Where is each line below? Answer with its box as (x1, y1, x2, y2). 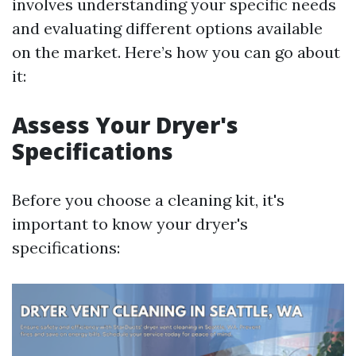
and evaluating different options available (12, 18, 323, 38)
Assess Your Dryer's (12, 110, 238, 140)
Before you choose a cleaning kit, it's (12, 190, 284, 210)
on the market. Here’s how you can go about (12, 42, 340, 62)
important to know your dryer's (12, 214, 248, 234)
